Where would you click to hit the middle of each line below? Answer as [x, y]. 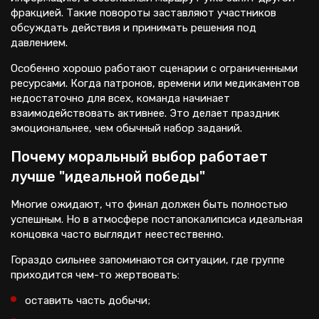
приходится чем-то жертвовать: [95, 275]
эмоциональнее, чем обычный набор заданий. [126, 128]
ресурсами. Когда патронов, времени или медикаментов [155, 83]
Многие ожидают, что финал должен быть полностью [149, 204]
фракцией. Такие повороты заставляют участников [143, 13]
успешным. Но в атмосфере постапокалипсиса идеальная [157, 219]
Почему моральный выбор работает [139, 157]
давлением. [39, 43]
